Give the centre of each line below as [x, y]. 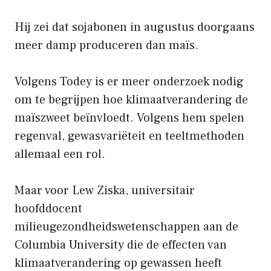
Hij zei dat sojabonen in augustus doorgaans [135, 27]
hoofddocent [48, 208]
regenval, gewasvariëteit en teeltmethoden [129, 136]
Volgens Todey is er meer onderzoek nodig [129, 81]
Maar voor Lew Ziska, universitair [105, 190]
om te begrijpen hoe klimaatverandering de [131, 100]
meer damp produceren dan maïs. [106, 45]
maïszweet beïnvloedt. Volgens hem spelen [129, 118]
